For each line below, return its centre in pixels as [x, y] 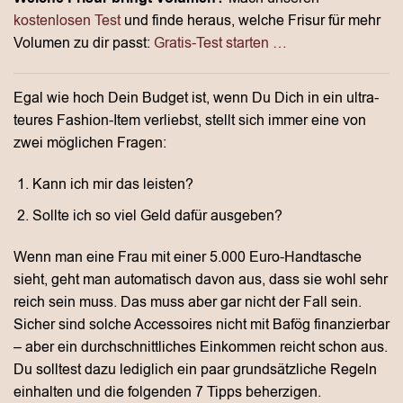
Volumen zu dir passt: [84, 43]
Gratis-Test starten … [220, 43]
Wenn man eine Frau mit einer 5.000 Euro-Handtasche [188, 257]
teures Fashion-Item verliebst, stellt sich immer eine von [190, 121]
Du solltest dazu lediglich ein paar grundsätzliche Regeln [195, 369]
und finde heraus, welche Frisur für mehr [251, 20]
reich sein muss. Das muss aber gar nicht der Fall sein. [188, 302]
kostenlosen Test [67, 20]
